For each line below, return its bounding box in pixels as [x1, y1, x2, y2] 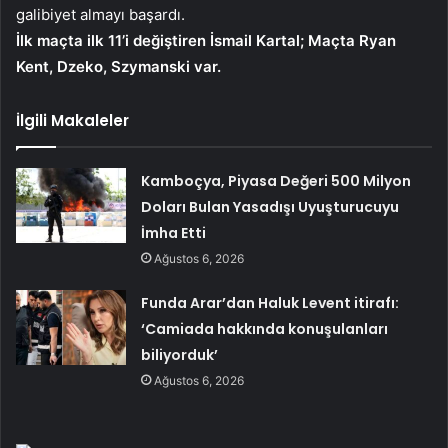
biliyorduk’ [141, 344, 219, 365]
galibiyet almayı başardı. [16, 4, 185, 24]
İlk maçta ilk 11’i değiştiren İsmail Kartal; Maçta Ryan [16, 30, 396, 50]
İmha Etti [141, 222, 207, 243]
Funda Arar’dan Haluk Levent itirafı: [141, 292, 400, 313]
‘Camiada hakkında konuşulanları [141, 318, 389, 339]
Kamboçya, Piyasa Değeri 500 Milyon [141, 170, 412, 191]
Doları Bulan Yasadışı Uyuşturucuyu [141, 196, 400, 217]
